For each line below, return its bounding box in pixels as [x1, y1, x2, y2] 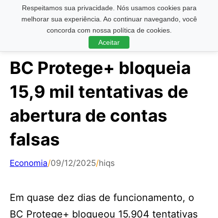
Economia [10, 158, 48, 168]
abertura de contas [10, 105, 167, 126]
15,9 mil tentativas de [10, 81, 188, 102]
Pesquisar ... [9, 11, 52, 20]
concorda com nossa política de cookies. [46, 26, 172, 34]
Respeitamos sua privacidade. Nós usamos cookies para [21, 4, 197, 12]
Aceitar [98, 38, 120, 46]
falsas [10, 129, 60, 149]
